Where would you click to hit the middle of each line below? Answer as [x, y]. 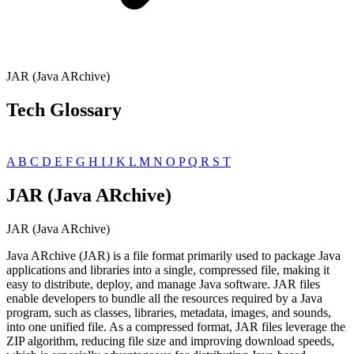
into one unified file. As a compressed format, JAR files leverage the [176, 326]
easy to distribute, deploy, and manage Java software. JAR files [163, 284]
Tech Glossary [64, 109]
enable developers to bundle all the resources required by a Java [164, 298]
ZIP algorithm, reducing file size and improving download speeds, [170, 341]
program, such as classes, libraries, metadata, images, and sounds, [169, 312]
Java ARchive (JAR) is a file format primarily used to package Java [173, 255]
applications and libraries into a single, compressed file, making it [168, 269]
